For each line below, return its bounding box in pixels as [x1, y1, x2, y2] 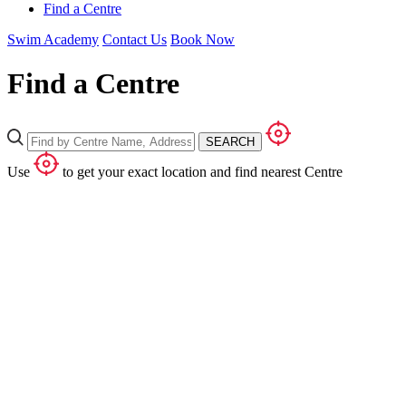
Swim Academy [7, 32, 99, 47]
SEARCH [206, 134, 256, 149]
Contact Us [102, 32, 167, 47]
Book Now [170, 32, 235, 47]
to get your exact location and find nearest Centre [58, 163, 343, 179]
